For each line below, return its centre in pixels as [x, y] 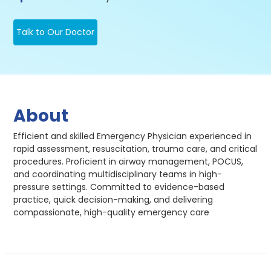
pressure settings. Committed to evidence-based [119, 187]
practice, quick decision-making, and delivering [113, 200]
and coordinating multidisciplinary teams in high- [118, 175]
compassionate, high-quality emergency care [112, 213]
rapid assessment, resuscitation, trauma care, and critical [135, 149]
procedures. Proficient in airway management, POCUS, [129, 162]
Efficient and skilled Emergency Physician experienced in [133, 136]
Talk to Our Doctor [56, 32]
